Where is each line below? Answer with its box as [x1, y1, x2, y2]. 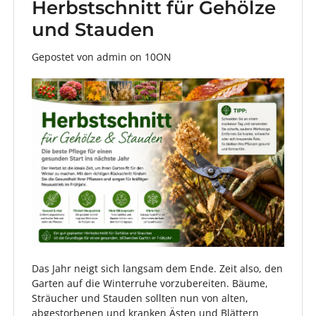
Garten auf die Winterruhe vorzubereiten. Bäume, [32, 276, 268, 291]
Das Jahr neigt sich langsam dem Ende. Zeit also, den [32, 262, 283, 276]
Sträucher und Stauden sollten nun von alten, [32, 291, 248, 305]
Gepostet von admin [32, 50, 127, 64]
